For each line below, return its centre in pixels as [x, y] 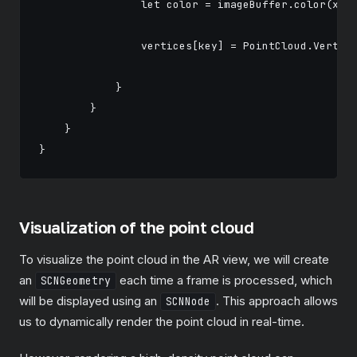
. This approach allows [277, 301]
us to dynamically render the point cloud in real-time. [162, 322]
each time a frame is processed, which [224, 280]
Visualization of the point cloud [137, 227]
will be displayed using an [90, 301]
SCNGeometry [76, 281]
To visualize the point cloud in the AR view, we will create [174, 259]
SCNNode [188, 302]
